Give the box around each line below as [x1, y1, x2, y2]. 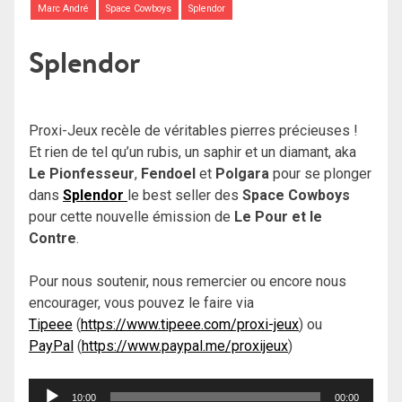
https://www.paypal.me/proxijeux [82, 336, 288, 354]
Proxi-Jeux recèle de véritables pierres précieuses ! [29, 121, 358, 139]
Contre [29, 229, 76, 247]
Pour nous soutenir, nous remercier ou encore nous [29, 272, 346, 290]
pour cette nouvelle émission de [29, 207, 234, 225]
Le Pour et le [234, 207, 322, 225]
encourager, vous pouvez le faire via [29, 293, 254, 311]
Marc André [37, 3, 89, 15]
